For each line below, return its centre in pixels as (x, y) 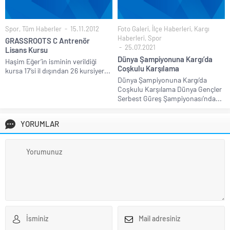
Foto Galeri (133, 28)
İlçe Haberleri (171, 28)
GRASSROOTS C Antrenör (47, 40)
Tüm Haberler (42, 28)
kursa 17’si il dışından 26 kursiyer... (58, 70)
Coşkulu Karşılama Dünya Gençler (170, 89)
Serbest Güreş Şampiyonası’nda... (170, 98)
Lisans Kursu (26, 50)
